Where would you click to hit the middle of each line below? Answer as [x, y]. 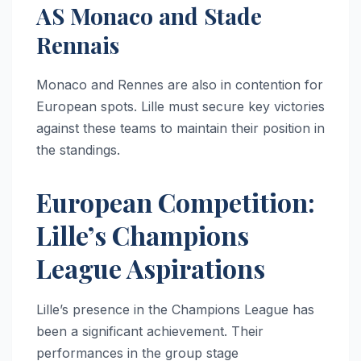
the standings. [78, 150]
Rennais [78, 45]
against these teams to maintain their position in [180, 129]
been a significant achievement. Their [150, 332]
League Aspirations [151, 268]
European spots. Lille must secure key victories [180, 107]
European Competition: [176, 202]
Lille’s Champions [143, 235]
